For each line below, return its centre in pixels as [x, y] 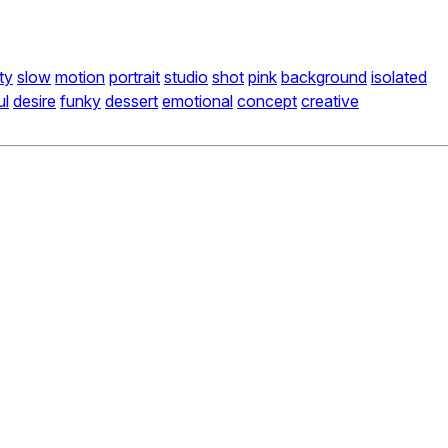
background [324, 77]
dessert [131, 101]
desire [34, 101]
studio [186, 77]
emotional [197, 101]
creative [330, 101]
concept [267, 101]
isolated [399, 77]
